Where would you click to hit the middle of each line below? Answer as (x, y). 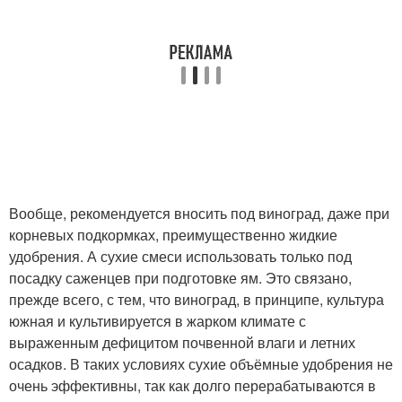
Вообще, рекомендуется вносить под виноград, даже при (199, 213)
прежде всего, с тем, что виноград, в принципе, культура (197, 299)
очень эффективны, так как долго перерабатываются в (192, 385)
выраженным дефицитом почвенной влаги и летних (182, 342)
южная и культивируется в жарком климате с (157, 321)
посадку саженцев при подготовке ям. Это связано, (180, 278)
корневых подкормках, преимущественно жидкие (173, 235)
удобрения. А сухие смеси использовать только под (180, 256)
